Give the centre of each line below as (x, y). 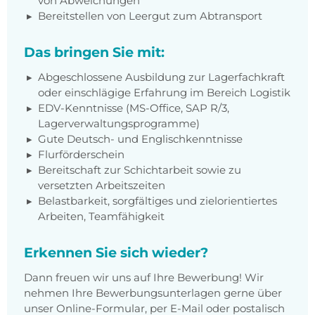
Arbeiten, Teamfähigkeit (101, 217)
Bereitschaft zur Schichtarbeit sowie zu (140, 170)
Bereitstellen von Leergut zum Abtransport (150, 16)
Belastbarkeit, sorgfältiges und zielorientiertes (157, 201)
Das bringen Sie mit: (94, 52)
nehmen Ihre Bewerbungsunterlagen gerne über (153, 293)
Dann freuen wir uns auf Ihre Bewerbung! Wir (144, 278)
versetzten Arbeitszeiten (102, 186)
